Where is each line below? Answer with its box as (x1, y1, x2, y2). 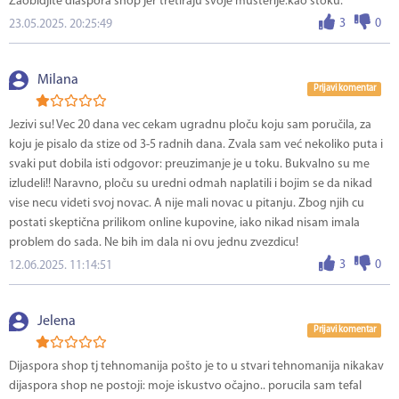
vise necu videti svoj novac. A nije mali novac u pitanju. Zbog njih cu (9, 197, 364, 211)
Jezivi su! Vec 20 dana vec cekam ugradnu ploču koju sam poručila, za (9, 118, 371, 133)
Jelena (37, 314, 76, 330)
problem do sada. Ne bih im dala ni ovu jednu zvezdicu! (9, 236, 298, 250)
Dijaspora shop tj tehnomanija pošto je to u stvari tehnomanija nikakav (9, 360, 384, 374)
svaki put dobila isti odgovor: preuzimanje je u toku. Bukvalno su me (9, 158, 370, 172)
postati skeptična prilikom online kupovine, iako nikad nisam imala (9, 216, 360, 231)
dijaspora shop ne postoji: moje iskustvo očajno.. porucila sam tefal (9, 379, 362, 394)
